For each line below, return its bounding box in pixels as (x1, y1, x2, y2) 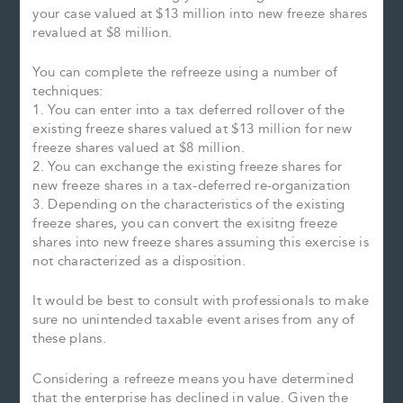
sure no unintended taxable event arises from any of (32, 309, 355, 331)
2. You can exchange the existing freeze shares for (32, 156, 343, 177)
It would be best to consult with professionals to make (32, 291, 370, 312)
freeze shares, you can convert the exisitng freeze (32, 212, 338, 234)
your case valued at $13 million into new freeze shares (32, 3, 368, 24)
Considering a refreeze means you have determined (32, 368, 354, 390)
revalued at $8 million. (32, 22, 173, 43)
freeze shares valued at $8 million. (32, 137, 245, 158)
